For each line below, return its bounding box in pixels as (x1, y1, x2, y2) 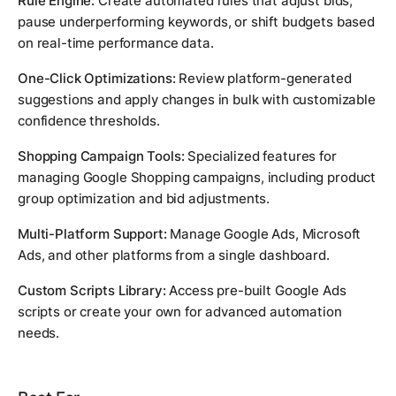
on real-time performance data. (18, 34, 214, 52)
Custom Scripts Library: (18, 282, 166, 300)
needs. (18, 324, 60, 342)
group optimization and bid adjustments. (18, 190, 270, 208)
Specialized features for (184, 148, 337, 165)
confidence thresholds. (18, 112, 160, 130)
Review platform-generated (175, 70, 352, 88)
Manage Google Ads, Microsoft (166, 225, 362, 243)
